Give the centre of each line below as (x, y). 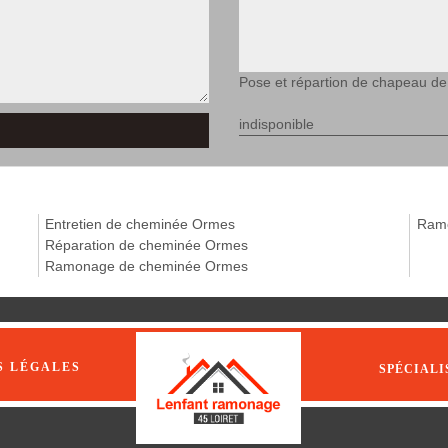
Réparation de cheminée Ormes (147, 245)
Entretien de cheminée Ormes (140, 224)
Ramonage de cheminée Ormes (147, 266)
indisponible (276, 124)
